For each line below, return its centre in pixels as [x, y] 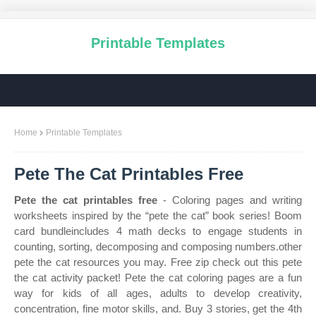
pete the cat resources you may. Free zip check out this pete [158, 262]
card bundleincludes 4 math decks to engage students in [158, 231]
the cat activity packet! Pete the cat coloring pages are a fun [158, 278]
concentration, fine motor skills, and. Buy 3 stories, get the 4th [158, 309]
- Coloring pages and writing [230, 200]
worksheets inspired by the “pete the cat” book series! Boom [158, 215]
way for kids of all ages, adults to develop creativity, [158, 293]
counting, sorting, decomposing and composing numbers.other [158, 247]
